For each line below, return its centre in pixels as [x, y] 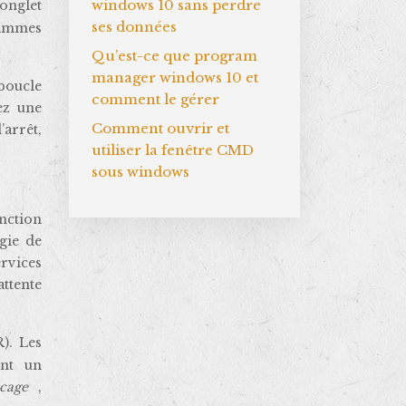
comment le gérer [155, 99]
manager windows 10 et [175, 77]
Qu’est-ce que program [174, 56]
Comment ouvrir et [160, 128]
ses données [134, 27]
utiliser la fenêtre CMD [173, 150]
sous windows [140, 172]
